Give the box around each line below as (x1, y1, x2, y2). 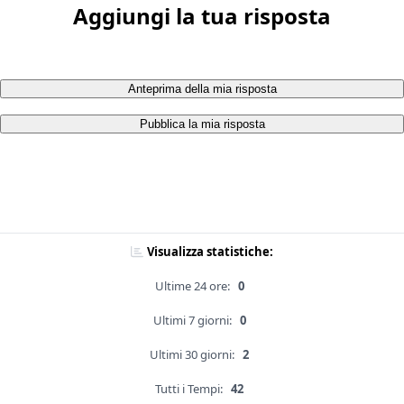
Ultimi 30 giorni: (150, 346, 234, 363)
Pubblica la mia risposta (139, 117, 265, 132)
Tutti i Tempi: (155, 381, 223, 398)
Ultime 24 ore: (154, 278, 230, 295)
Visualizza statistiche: (147, 243, 273, 261)
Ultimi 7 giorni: (152, 312, 232, 329)
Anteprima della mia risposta (127, 82, 277, 96)
